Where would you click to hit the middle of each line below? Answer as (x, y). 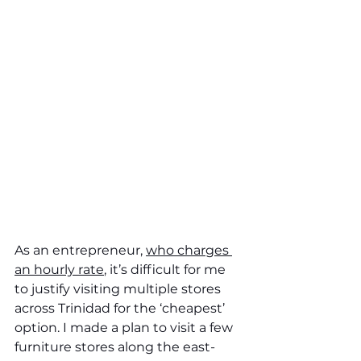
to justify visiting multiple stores (119, 289)
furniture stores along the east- (115, 347)
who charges (189, 251)
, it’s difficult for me (166, 270)
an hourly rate (59, 270)
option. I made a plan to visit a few (125, 328)
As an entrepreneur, (80, 251)
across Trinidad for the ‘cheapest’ (121, 309)
